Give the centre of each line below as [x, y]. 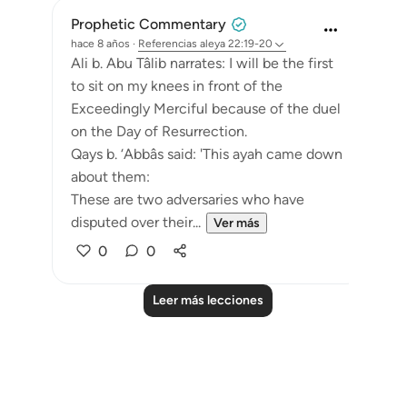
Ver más [237, 223]
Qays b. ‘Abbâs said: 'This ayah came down [207, 154]
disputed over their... [136, 222]
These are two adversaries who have [188, 199]
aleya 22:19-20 [236, 44]
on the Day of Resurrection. [159, 131]
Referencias [168, 44]
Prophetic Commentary [149, 24]
